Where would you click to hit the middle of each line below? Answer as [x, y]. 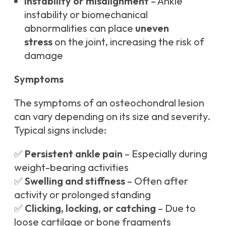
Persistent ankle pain [74, 154]
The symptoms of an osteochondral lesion [109, 103]
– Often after [157, 181]
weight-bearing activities [71, 167]
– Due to [176, 208]
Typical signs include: [60, 130]
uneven [152, 28]
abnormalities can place [80, 28]
